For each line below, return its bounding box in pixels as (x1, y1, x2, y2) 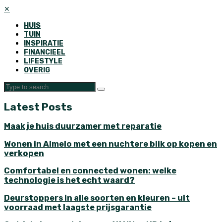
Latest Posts (4, 101, 72, 113)
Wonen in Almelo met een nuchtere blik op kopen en (4, 139, 217, 149)
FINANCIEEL (24, 48, 65, 56)
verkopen (4, 148, 44, 158)
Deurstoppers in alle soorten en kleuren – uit (4, 193, 190, 203)
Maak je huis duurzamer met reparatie (4, 121, 162, 131)
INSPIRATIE (24, 39, 63, 48)
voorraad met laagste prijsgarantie (4, 202, 152, 212)
